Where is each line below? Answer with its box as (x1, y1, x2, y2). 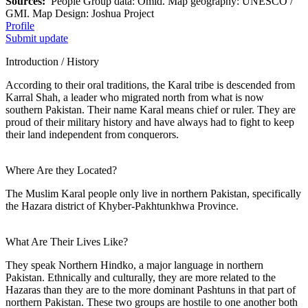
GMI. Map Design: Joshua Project (5, 7, 154, 19)
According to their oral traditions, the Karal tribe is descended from (5, 78, 295, 91)
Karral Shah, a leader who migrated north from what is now (5, 91, 264, 103)
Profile (5, 19, 34, 32)
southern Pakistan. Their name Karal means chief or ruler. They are (5, 103, 296, 115)
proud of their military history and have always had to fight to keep (5, 115, 294, 128)
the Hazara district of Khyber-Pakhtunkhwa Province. (5, 199, 239, 212)
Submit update (5, 32, 68, 44)
